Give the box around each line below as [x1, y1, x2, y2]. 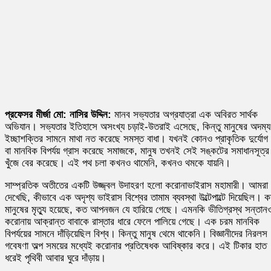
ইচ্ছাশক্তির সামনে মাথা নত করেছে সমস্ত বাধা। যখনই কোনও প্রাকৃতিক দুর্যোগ [5, 132, 268, 145]
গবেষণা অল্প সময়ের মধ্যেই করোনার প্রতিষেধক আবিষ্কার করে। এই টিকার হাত [5, 240, 267, 252]
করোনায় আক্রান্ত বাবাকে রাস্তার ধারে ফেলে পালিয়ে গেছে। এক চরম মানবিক [5, 215, 260, 227]
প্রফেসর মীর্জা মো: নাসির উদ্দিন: [5, 108, 111, 120]
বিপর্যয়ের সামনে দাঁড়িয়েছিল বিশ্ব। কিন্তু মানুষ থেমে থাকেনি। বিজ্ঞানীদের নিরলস [5, 227, 267, 240]
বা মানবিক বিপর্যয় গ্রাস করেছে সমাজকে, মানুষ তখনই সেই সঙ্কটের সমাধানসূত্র [5, 145, 269, 157]
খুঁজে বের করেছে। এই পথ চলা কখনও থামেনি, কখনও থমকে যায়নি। [5, 157, 230, 169]
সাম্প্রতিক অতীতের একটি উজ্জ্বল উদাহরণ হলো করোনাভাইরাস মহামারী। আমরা [5, 179, 268, 191]
